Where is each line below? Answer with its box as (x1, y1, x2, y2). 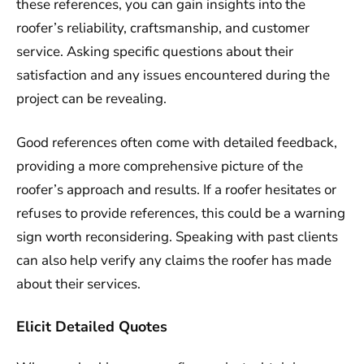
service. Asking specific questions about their (16, 41, 293, 61)
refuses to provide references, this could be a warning (16, 204, 345, 223)
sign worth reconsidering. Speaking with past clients (16, 227, 338, 247)
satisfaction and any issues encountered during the (16, 65, 330, 84)
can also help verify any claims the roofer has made (16, 251, 331, 271)
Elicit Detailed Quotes (16, 316, 167, 336)
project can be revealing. (16, 89, 167, 108)
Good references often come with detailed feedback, (16, 133, 337, 153)
